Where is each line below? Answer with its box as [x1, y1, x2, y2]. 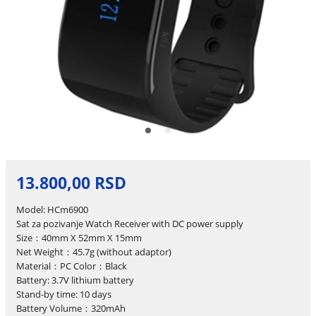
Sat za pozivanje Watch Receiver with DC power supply [16, 217, 243, 230]
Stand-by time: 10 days [16, 287, 111, 300]
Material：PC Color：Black [16, 259, 127, 272]
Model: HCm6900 [16, 202, 88, 216]
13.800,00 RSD [16, 172, 126, 195]
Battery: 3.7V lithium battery [16, 273, 134, 286]
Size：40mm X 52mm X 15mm [16, 231, 142, 244]
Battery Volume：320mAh [16, 301, 126, 315]
